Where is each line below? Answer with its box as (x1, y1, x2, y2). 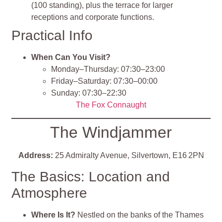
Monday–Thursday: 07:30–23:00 (51, 64, 166, 73)
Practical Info (11, 27, 93, 43)
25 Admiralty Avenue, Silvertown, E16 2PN (53, 151, 204, 160)
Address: (18, 151, 53, 160)
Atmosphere (11, 185, 88, 201)
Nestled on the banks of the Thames (77, 211, 204, 220)
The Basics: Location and (11, 169, 170, 185)
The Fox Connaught (76, 100, 146, 109)
